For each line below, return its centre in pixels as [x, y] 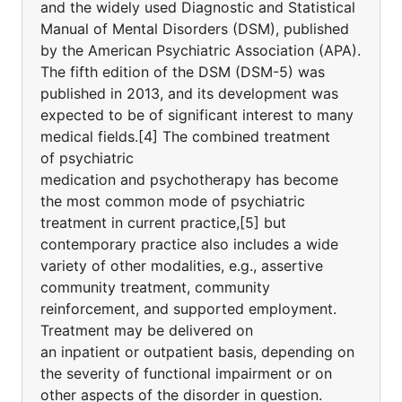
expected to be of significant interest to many [197, 115]
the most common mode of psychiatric [173, 201]
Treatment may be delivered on [147, 330]
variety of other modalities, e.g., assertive [182, 266]
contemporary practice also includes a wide [189, 244]
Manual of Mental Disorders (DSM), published [195, 29]
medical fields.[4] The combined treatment [185, 136]
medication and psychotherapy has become [189, 179]
